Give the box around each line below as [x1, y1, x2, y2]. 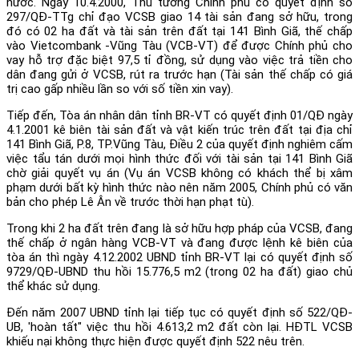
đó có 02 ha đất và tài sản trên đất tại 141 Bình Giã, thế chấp [6, 23, 353, 38]
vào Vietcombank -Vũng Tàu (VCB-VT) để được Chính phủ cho [6, 38, 353, 53]
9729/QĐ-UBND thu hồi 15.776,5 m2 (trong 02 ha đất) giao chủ [6, 264, 353, 279]
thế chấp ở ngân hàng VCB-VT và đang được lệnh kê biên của [6, 235, 353, 250]
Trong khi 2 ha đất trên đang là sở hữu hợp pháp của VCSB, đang [6, 220, 353, 236]
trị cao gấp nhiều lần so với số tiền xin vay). [6, 81, 233, 96]
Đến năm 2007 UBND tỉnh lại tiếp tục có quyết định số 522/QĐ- [6, 305, 353, 320]
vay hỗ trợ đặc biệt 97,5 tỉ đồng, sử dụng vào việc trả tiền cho [6, 52, 353, 67]
